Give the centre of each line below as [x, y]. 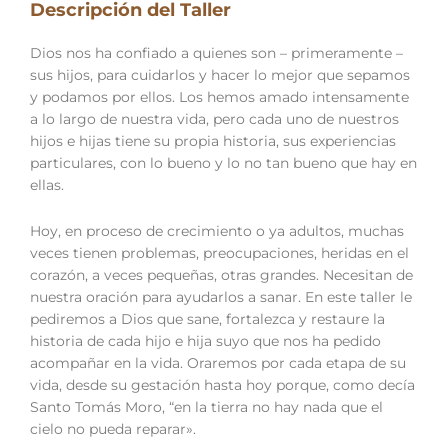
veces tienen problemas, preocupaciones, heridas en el [219, 252]
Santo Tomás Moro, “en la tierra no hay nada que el [206, 406]
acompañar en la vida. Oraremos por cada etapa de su [218, 362]
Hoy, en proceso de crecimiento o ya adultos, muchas [217, 230]
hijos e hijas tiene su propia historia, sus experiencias [213, 140]
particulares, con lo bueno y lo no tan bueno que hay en [223, 162]
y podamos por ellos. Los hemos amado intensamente [219, 96]
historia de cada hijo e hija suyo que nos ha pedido [205, 340]
